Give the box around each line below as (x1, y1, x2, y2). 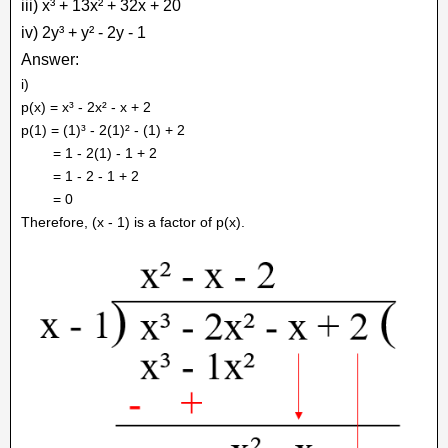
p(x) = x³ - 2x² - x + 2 (21, 98, 151, 115)
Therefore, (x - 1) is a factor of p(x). (21, 213, 245, 230)
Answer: (21, 50, 79, 68)
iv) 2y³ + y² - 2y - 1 (21, 23, 146, 41)
